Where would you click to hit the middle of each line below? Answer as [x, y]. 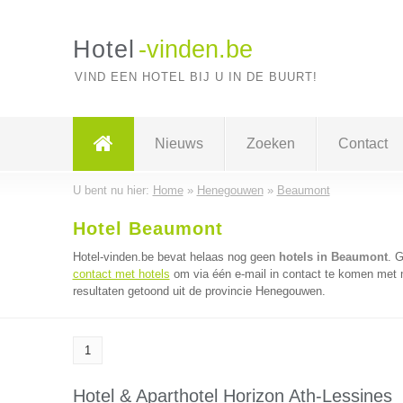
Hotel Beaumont [148, 228]
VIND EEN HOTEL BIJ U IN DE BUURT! [196, 77]
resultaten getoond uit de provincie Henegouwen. [199, 291]
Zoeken [270, 143]
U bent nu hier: [112, 190]
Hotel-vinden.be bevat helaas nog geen [175, 257]
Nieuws [179, 143]
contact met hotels [121, 274]
